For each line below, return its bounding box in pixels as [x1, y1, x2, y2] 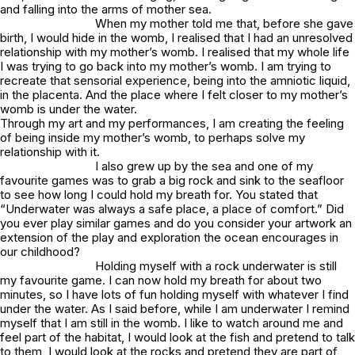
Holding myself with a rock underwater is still [95, 258, 337, 273]
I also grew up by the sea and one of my [95, 158, 313, 174]
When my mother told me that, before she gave [95, 16, 353, 31]
